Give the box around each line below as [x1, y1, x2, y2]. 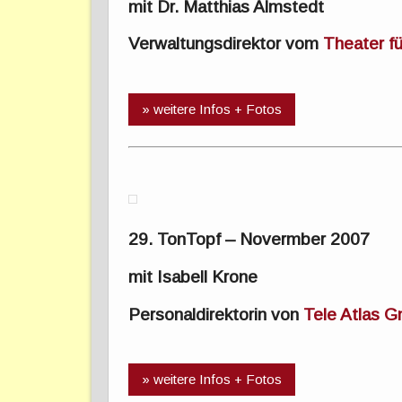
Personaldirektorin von [128, 304, 304, 324]
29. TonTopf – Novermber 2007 [128, 230, 371, 249]
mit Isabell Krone [128, 267, 258, 286]
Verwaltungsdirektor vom [128, 34, 324, 54]
